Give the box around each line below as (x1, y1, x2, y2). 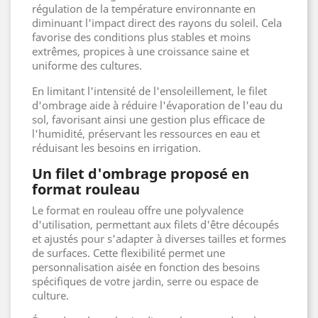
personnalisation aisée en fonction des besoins (32, 259, 260, 274)
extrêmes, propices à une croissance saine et (32, 43, 249, 58)
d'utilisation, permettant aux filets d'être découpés (32, 216, 279, 231)
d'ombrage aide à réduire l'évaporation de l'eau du (32, 97, 283, 112)
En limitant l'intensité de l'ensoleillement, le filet (32, 83, 267, 98)
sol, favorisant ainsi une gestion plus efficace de (32, 111, 265, 126)
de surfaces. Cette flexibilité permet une (32, 245, 225, 260)
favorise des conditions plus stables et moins (32, 29, 251, 44)
